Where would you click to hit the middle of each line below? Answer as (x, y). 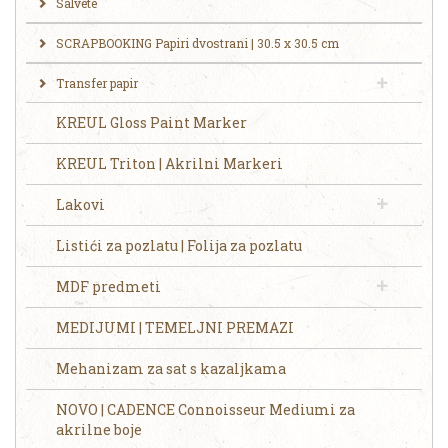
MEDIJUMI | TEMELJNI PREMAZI (175, 328)
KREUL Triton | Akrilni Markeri (169, 164)
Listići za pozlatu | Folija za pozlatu (179, 246)
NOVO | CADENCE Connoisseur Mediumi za (205, 410)
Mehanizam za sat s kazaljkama (171, 369)
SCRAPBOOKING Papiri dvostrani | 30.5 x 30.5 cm (197, 43)
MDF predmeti (108, 287)
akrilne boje (99, 430)
